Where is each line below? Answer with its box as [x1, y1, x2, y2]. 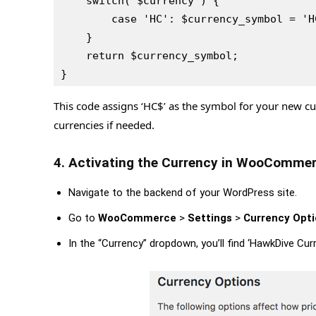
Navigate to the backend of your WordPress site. [68, 186, 297, 199]
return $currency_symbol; [86, 49, 238, 62]
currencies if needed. [54, 117, 154, 132]
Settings [188, 211, 232, 224]
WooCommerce [98, 211, 176, 224]
